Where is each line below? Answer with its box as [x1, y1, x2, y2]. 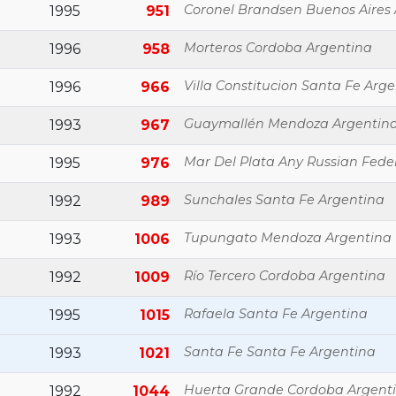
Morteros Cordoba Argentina [184, 40, 372, 56]
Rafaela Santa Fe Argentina [184, 306, 368, 322]
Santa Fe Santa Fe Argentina [184, 344, 376, 360]
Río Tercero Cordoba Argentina [184, 268, 385, 284]
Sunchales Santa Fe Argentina [184, 192, 385, 208]
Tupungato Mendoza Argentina [184, 230, 392, 246]
